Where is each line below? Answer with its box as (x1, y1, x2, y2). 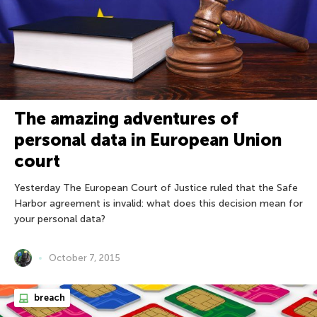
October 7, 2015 (49, 253, 120, 264)
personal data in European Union (14, 129, 282, 151)
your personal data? (14, 213, 105, 226)
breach (32, 292, 65, 304)
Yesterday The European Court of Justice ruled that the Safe (14, 182, 298, 195)
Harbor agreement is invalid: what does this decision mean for (14, 197, 303, 210)
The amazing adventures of (14, 108, 238, 129)
